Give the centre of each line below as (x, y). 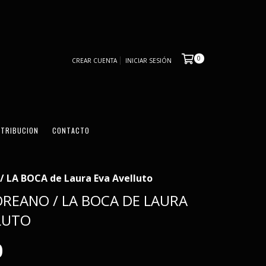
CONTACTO (71, 130)
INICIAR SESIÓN (148, 61)
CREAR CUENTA (94, 61)
